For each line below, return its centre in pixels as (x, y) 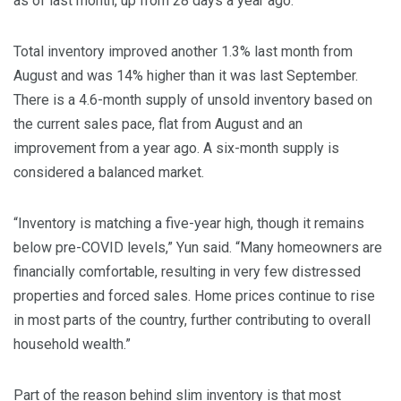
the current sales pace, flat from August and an (158, 124)
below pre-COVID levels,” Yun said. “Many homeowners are (198, 248)
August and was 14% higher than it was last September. (186, 76)
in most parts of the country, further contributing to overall (192, 320)
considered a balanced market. (109, 173)
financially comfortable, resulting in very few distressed (187, 272)
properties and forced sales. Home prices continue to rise (194, 296)
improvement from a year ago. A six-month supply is (176, 149)
